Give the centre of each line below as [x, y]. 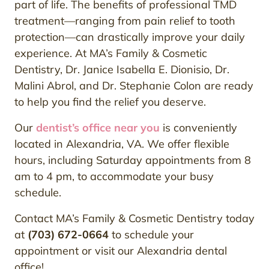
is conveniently [198, 128]
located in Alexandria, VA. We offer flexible [122, 144]
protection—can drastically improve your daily [130, 37]
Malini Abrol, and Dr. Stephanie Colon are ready [134, 86]
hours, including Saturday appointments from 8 [133, 160]
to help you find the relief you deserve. [110, 102]
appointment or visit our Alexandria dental [121, 251]
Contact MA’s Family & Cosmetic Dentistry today [134, 219]
